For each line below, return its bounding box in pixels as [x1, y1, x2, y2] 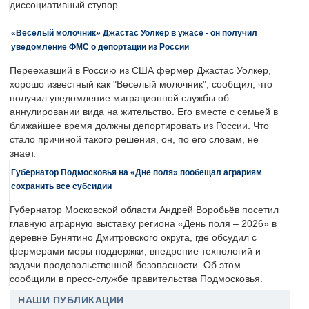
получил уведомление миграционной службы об [10, 93, 229, 104]
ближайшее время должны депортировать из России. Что [10, 121, 269, 132]
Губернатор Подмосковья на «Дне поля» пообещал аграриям [11, 168, 262, 177]
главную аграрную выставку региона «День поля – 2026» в [10, 219, 277, 230]
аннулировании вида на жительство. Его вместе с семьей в [10, 107, 278, 118]
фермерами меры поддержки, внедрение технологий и [10, 246, 261, 257]
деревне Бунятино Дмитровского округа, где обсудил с [10, 232, 257, 243]
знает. [10, 148, 36, 159]
